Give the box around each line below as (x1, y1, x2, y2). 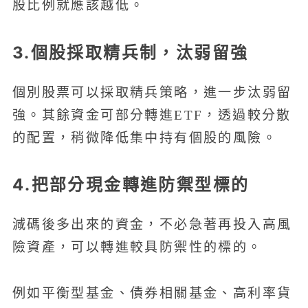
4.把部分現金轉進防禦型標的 (12, 175, 250, 195)
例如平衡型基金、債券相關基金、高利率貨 (12, 285, 292, 300)
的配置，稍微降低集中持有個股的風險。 (12, 130, 277, 145)
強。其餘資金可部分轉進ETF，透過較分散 (12, 107, 291, 122)
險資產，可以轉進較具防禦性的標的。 (12, 240, 263, 255)
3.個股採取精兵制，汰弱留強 (12, 42, 249, 63)
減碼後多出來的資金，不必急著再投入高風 (12, 217, 292, 232)
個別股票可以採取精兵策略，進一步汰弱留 (12, 85, 292, 100)
